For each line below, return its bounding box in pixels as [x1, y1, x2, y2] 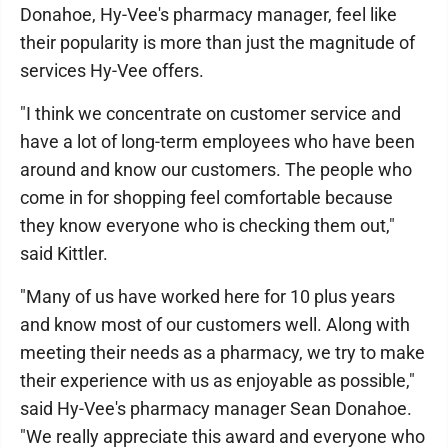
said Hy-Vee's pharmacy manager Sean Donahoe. [20, 398, 412, 420]
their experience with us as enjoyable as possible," [20, 370, 415, 392]
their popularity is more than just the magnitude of [20, 32, 415, 54]
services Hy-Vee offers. [20, 60, 204, 82]
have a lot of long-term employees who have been [20, 131, 415, 153]
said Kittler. [20, 243, 108, 265]
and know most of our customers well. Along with [20, 314, 410, 336]
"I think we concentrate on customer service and [20, 103, 401, 125]
